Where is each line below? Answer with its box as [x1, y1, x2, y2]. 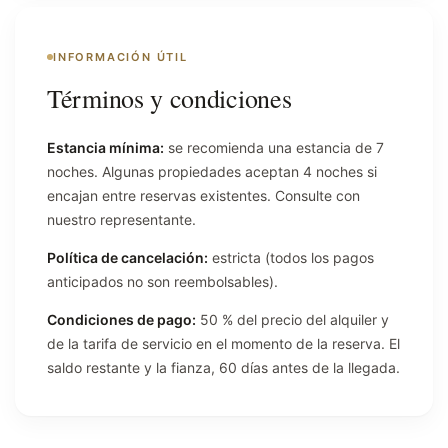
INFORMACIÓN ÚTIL [53, 49, 188, 64]
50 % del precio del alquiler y [196, 310, 389, 328]
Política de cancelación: [47, 248, 208, 266]
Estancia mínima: [47, 138, 164, 156]
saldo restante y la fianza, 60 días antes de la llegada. [47, 358, 400, 376]
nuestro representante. [47, 210, 196, 228]
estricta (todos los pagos [208, 248, 374, 266]
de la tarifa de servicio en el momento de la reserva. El [47, 334, 400, 352]
